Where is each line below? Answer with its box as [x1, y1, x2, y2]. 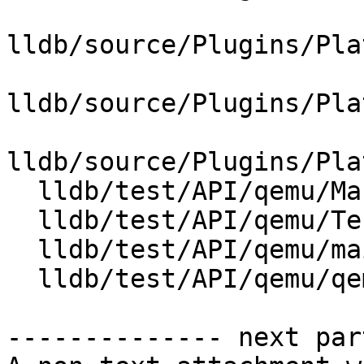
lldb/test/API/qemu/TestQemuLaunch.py [6, 206, 37, 236]
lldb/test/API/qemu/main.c [6, 235, 37, 265]
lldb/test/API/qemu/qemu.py [6, 264, 37, 294]
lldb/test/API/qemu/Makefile [6, 176, 37, 206]
